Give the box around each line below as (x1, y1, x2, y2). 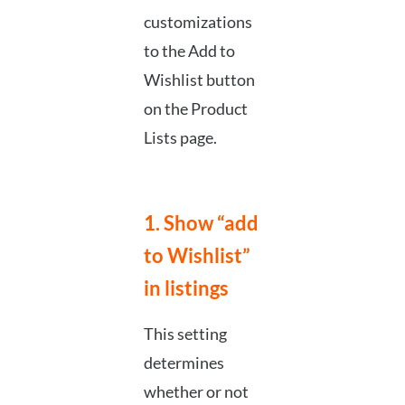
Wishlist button (143, 70, 255, 90)
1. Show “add (143, 211, 259, 236)
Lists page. (143, 127, 217, 148)
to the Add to (143, 41, 235, 61)
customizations (143, 12, 252, 33)
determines (143, 353, 224, 373)
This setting (143, 324, 227, 344)
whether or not (143, 381, 249, 402)
